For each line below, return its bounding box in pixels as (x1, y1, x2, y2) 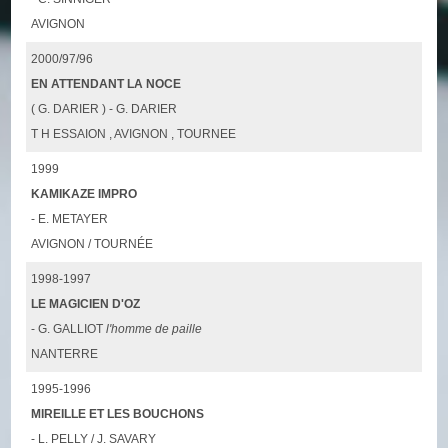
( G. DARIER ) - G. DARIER (31, 101, 178, 116)
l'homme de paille (106, 321, 203, 336)
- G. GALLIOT (31, 321, 107, 336)
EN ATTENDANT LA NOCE (31, 76, 182, 91)
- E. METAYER (31, 211, 109, 226)
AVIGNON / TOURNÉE (31, 236, 154, 251)
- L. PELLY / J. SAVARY (31, 431, 157, 446)
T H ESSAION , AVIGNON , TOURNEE (31, 126, 237, 141)
